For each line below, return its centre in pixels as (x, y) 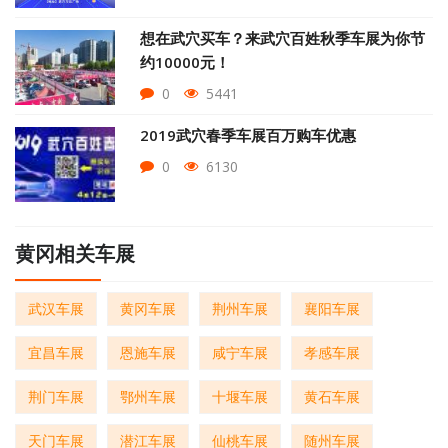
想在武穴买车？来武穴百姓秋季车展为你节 (282, 38)
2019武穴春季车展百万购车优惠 (248, 135)
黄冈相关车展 (75, 254)
